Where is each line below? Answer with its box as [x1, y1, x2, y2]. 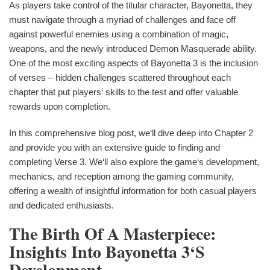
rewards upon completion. [9, 101, 110, 111]
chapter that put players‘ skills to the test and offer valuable [9, 87, 238, 97]
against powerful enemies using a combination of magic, [9, 29, 228, 39]
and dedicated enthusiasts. [9, 200, 114, 210]
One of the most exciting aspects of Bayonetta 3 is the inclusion [9, 58, 258, 68]
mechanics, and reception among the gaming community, [9, 171, 234, 181]
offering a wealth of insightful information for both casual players [9, 186, 257, 196]
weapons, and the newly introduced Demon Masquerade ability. [9, 43, 257, 54]
